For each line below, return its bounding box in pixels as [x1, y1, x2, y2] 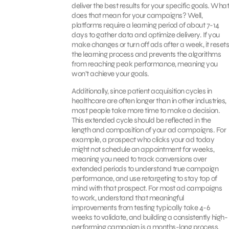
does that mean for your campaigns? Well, [72, 10, 202, 20]
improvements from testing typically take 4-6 [72, 202, 210, 212]
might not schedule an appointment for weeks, [72, 144, 214, 154]
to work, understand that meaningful [72, 193, 184, 202]
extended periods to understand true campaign [72, 164, 218, 173]
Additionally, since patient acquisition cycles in [72, 86, 212, 96]
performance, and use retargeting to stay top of [72, 173, 217, 183]
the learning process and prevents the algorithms [72, 49, 221, 59]
